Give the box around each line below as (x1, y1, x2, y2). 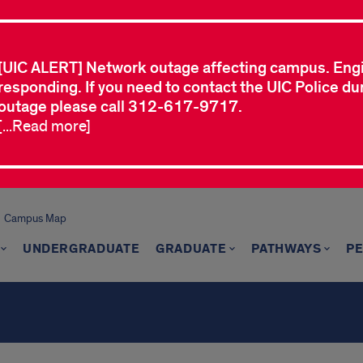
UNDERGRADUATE (22, 241, 140, 258)
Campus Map (3, 211, 66, 225)
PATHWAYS (251, 241, 322, 258)
